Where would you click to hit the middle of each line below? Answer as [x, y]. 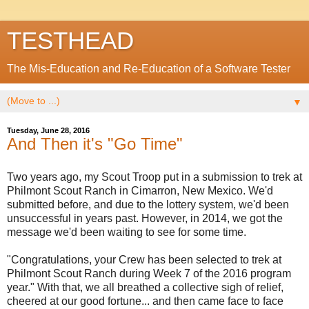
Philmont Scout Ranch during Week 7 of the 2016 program [149, 273]
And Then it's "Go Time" [95, 144]
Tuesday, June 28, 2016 [48, 130]
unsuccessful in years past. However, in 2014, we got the [145, 218]
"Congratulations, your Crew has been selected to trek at [144, 259]
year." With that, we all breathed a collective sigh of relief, [145, 287]
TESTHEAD [70, 41]
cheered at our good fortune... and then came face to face [145, 301]
